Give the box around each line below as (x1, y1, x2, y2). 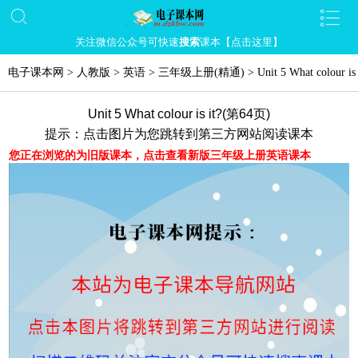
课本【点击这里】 (200, 36, 283, 48)
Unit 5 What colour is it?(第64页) (88, 107, 270, 121)
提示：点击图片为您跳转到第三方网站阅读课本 (45, 127, 313, 141)
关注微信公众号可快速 (75, 36, 179, 48)
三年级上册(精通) (158, 66, 245, 78)
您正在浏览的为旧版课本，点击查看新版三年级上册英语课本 (9, 149, 312, 161)
